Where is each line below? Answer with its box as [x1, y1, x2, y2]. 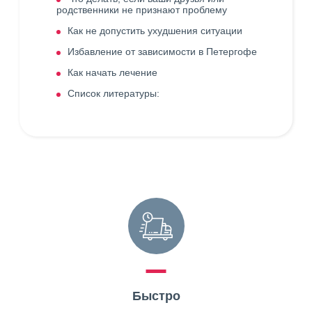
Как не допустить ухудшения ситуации [68, 25, 242, 36]
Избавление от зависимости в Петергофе [68, 46, 257, 57]
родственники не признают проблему [56, 4, 227, 15]
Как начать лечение [68, 67, 157, 78]
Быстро [132, 289, 180, 303]
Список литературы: [68, 88, 159, 99]
